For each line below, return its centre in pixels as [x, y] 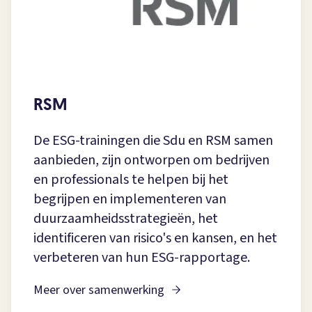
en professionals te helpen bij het [131, 180]
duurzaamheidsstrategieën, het [126, 219]
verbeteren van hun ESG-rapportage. [142, 258]
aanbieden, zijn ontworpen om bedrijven [151, 161]
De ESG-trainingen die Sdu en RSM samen [153, 141]
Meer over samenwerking [99, 290]
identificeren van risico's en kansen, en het [155, 239]
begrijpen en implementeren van [130, 200]
